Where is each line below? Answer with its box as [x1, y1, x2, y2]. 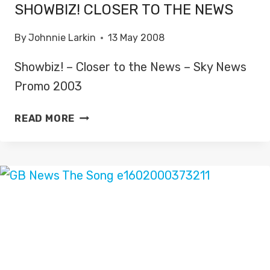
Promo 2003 [14, 79, 82, 94]
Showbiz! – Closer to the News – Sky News [14, 60, 246, 75]
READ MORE [14, 113, 75, 125]
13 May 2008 [108, 32, 165, 44]
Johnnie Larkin [28, 32, 96, 44]
